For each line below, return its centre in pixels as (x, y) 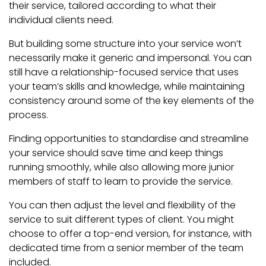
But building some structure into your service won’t (125, 44)
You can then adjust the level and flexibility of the (122, 205)
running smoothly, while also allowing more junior (121, 167)
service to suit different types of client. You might (121, 220)
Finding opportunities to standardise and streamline (129, 139)
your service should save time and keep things (116, 153)
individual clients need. (61, 20)
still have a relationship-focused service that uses (124, 72)
